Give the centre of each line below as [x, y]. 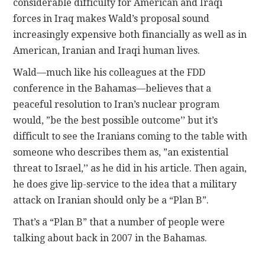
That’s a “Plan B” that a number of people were [119, 222]
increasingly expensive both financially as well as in [130, 34]
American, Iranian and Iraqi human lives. [107, 50]
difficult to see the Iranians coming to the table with [130, 136]
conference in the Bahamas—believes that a [112, 88]
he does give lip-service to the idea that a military [125, 184]
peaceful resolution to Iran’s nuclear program [117, 104]
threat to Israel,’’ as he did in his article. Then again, [130, 168]
